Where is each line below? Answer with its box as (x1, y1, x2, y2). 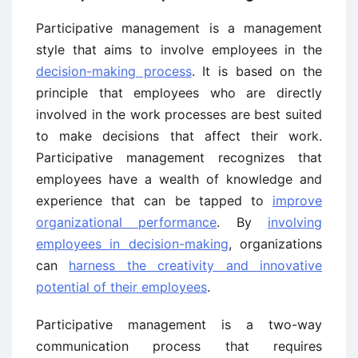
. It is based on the (191, 63, 323, 79)
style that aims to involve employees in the (36, 42, 322, 58)
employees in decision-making (36, 236, 229, 252)
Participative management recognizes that (36, 149, 322, 165)
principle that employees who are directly (36, 85, 322, 101)
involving (268, 214, 323, 230)
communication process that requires (36, 338, 322, 354)
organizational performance (36, 214, 217, 230)
